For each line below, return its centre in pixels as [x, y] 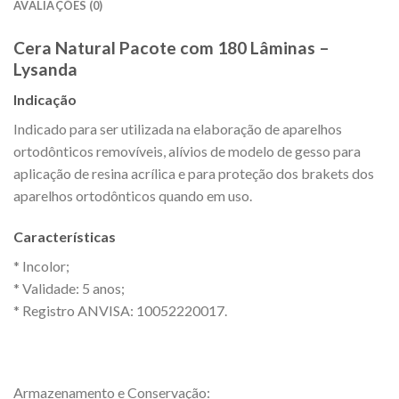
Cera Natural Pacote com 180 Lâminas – [171, 47]
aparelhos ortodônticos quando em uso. [133, 196]
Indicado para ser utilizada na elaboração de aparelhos [178, 129]
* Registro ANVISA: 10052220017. [120, 311]
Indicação [45, 100]
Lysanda [45, 69]
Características [65, 237]
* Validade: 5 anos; [69, 289]
